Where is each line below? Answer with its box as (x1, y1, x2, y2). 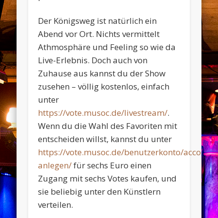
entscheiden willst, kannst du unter (38, 133, 172, 145)
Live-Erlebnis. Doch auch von (38, 54, 148, 66)
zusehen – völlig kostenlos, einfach (38, 80, 170, 92)
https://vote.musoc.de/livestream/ (38, 107, 168, 118)
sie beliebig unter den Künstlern (38, 185, 161, 197)
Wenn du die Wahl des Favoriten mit (38, 120, 178, 131)
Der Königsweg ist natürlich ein (38, 15, 157, 26)
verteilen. (38, 199, 73, 210)
